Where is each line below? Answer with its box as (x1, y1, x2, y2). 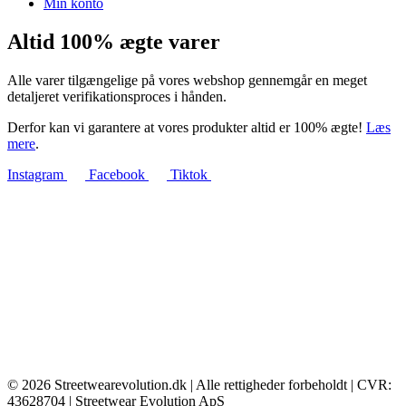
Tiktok (170, 166, 208, 182)
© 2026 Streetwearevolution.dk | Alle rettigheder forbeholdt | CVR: (7, 376, 391, 392)
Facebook (89, 166, 145, 182)
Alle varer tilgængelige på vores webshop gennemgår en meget (7, 72, 367, 88)
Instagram (7, 166, 63, 182)
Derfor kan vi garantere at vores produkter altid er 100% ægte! (7, 119, 366, 135)
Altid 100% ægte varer (7, 29, 220, 53)
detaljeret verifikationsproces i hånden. (7, 88, 227, 104)
